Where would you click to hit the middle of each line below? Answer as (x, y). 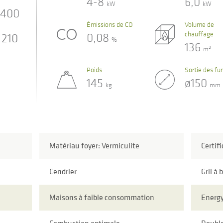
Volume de (199, 24)
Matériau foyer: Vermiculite (94, 146)
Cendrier (63, 171)
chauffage (199, 34)
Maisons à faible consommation (102, 197)
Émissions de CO (110, 24)
